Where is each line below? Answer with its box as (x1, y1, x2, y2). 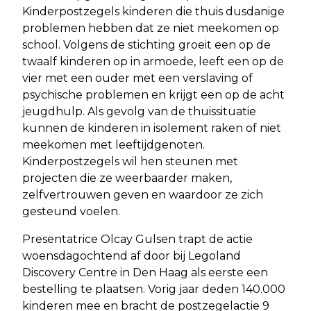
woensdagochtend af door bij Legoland (22, 249, 241, 262)
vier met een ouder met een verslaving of (22, 71, 253, 85)
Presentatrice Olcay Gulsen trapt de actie (22, 232, 253, 246)
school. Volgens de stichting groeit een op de (22, 37, 271, 51)
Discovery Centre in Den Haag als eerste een (22, 265, 268, 279)
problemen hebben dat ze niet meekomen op (22, 21, 279, 35)
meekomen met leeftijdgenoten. (22, 137, 205, 151)
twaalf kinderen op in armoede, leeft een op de (22, 54, 284, 68)
